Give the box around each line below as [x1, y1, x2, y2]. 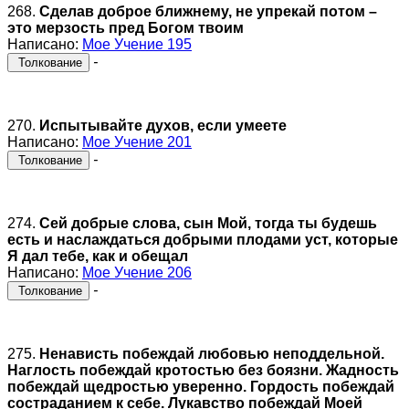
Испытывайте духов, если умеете [39, 117, 287, 133]
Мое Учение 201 [82, 133, 192, 150]
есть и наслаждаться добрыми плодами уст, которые [7, 231, 398, 247]
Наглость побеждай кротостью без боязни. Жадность [7, 362, 399, 378]
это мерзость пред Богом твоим [7, 19, 244, 36]
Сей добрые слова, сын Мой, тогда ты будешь [39, 215, 377, 231]
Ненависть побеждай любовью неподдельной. [39, 345, 384, 362]
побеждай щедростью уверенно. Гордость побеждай [7, 378, 394, 394]
